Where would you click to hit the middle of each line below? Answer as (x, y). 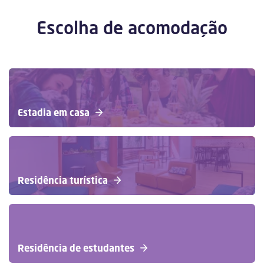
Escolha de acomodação (132, 27)
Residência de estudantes (76, 248)
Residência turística (63, 180)
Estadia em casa (54, 112)
